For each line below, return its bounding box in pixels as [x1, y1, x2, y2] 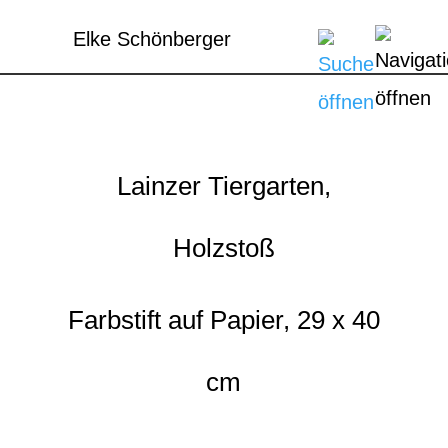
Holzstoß [172, 233, 275, 263]
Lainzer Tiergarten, [116, 171, 331, 201]
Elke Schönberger [73, 28, 232, 50]
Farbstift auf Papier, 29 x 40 [67, 305, 380, 335]
